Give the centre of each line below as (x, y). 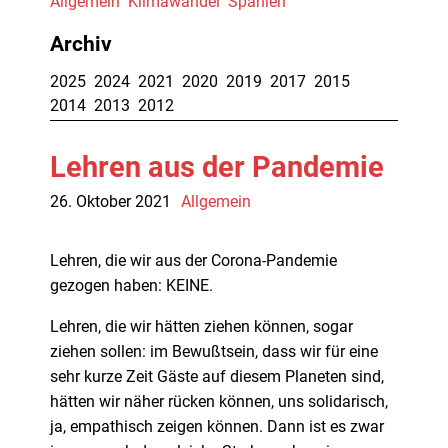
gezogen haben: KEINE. (131, 285)
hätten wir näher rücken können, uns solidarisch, (219, 401)
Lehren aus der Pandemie (217, 166)
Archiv (81, 43)
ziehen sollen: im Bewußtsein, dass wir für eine (214, 351)
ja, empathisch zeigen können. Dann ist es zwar (217, 426)
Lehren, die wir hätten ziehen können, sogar (201, 326)
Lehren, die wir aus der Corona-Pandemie (193, 260)
